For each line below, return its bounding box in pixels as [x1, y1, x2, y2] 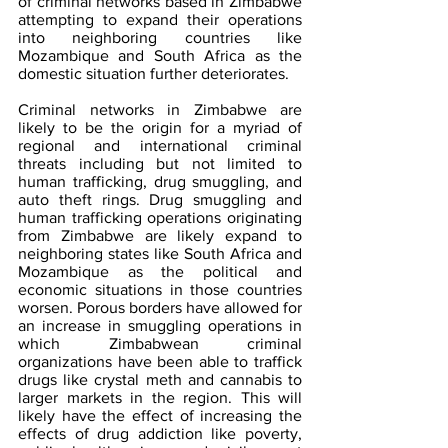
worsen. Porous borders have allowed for [18, 299, 302, 317]
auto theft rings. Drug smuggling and [18, 191, 302, 209]
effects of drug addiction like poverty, [18, 425, 302, 443]
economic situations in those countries [18, 281, 302, 299]
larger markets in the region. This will [18, 389, 302, 407]
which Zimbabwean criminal [18, 335, 302, 353]
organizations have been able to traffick [18, 353, 302, 371]
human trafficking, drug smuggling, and [18, 173, 302, 191]
